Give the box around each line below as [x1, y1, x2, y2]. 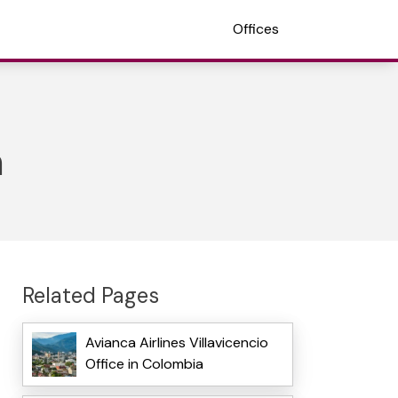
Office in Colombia [84, 354, 203, 374]
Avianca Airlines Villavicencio [84, 333, 268, 353]
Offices [233, 20, 279, 38]
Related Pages [21, 281, 159, 309]
